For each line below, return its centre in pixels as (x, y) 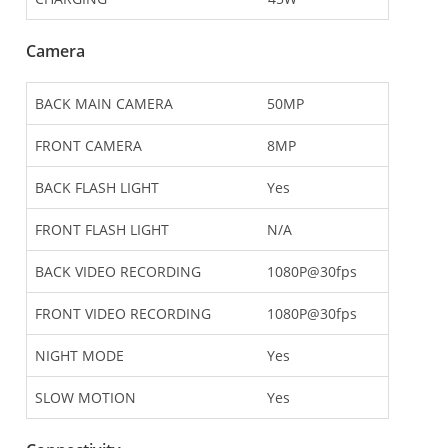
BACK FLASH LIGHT (97, 188)
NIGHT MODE (79, 356)
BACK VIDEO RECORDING (118, 272)
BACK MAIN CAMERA (104, 104)
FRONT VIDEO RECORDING (123, 314)
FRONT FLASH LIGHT (102, 230)
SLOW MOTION (85, 398)
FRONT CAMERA (88, 146)
